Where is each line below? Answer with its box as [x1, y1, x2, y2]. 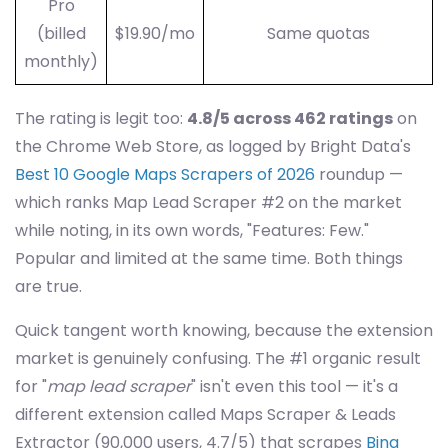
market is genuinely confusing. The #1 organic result [15, 347, 421, 370]
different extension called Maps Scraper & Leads [15, 403, 396, 426]
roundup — [315, 163, 403, 186]
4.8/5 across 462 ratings [187, 107, 393, 130]
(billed [36, 22, 86, 45]
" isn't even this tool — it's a [191, 375, 398, 398]
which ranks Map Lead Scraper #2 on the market [15, 191, 402, 214]
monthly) [24, 50, 98, 73]
